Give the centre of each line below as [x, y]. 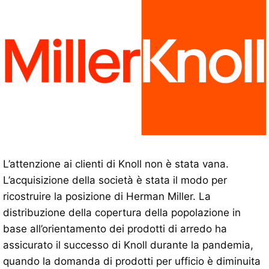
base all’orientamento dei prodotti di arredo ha [115, 228]
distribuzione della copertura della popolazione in [122, 212]
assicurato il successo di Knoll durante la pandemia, [128, 245]
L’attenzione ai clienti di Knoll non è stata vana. [116, 164]
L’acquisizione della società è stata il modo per [115, 180]
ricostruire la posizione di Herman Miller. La [107, 196]
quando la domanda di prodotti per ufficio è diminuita [132, 261]
